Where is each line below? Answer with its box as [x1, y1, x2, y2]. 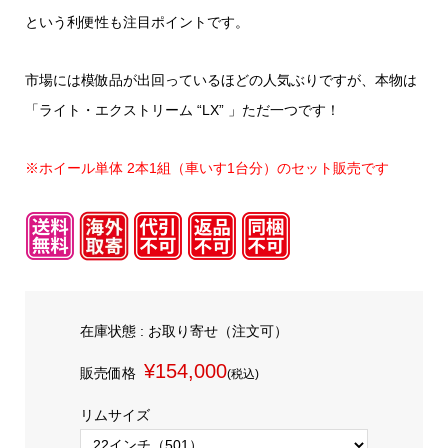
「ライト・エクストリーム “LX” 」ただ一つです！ [24, 102, 340, 119]
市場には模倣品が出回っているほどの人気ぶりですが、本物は [24, 72, 417, 89]
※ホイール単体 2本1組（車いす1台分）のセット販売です [24, 160, 389, 177]
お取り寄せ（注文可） [147, 323, 288, 340]
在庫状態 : [79, 323, 148, 340]
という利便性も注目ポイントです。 [24, 14, 249, 31]
